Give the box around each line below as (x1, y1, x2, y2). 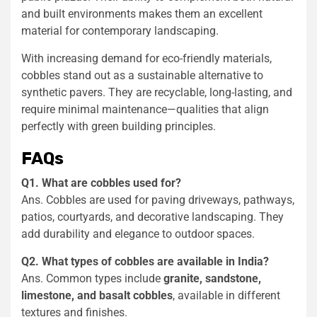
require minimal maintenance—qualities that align (21, 102, 269, 116)
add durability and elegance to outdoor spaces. (21, 226, 255, 241)
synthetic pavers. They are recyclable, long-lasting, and (21, 85, 292, 99)
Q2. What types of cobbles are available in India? (21, 254, 269, 268)
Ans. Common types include (21, 271, 163, 285)
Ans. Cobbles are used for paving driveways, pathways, (21, 192, 294, 207)
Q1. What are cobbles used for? (21, 175, 181, 190)
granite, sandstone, (163, 271, 261, 285)
